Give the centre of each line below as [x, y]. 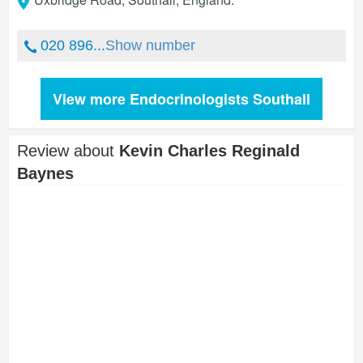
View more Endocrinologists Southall [181, 99]
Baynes [45, 173]
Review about [68, 151]
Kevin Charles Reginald [209, 151]
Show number [150, 45]
